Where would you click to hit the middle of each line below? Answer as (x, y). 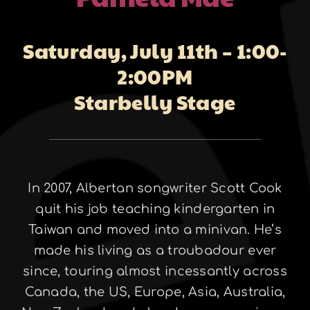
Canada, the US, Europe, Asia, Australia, (155, 292)
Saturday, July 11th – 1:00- (155, 50)
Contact (155, 174)
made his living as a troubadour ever (155, 250)
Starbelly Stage (155, 101)
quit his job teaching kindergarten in (155, 209)
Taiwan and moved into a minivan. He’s (155, 229)
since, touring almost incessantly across (155, 271)
